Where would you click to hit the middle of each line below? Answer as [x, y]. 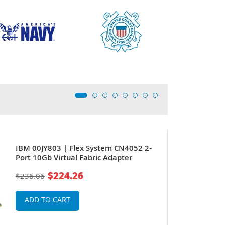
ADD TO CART [47, 201]
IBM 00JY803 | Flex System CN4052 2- [84, 149]
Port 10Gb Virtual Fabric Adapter [74, 159]
